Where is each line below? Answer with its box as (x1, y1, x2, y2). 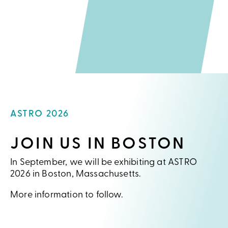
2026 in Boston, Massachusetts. (10, 169, 141, 179)
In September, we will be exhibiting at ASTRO (10, 158, 197, 167)
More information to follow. (10, 190, 123, 200)
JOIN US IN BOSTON (10, 136, 186, 153)
